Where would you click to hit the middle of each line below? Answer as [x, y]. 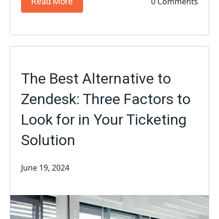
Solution [48, 140]
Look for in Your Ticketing [104, 120]
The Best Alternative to [96, 79]
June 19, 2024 [45, 168]
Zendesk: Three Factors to [106, 99]
